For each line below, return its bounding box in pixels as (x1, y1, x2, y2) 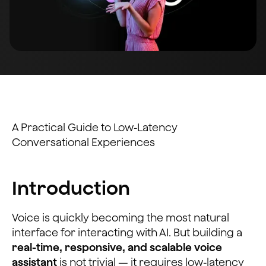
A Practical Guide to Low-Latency (12, 121, 178, 134)
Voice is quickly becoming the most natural (12, 211, 229, 224)
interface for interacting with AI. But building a (12, 226, 242, 239)
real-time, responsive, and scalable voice (12, 240, 222, 254)
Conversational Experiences (12, 135, 155, 148)
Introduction (12, 176, 130, 199)
